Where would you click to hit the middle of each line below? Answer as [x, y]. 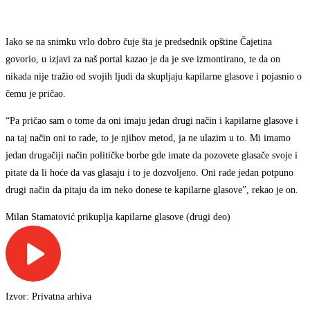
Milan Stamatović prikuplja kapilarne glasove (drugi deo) [118, 217]
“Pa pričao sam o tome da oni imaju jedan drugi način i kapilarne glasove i [152, 120]
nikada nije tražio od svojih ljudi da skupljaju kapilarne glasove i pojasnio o [154, 76]
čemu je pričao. [36, 93]
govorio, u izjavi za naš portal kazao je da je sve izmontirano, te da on [143, 59]
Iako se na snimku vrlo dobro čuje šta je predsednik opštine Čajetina [139, 42]
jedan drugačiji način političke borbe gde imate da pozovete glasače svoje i [152, 155]
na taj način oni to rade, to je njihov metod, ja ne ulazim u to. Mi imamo [148, 138]
